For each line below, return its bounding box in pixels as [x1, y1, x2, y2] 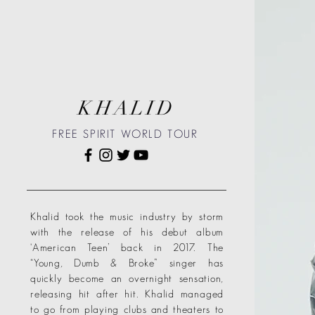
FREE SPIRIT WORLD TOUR [52, 128, 198, 140]
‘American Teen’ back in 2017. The [30, 241, 224, 253]
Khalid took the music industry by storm [30, 210, 224, 222]
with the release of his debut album [30, 226, 224, 238]
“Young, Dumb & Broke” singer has [30, 257, 224, 269]
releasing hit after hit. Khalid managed [30, 288, 224, 300]
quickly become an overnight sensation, [30, 272, 224, 284]
